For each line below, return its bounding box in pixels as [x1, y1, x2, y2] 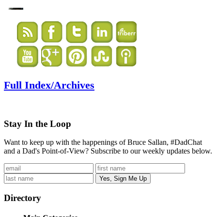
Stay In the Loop [4, 118, 71, 129]
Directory [4, 193, 41, 203]
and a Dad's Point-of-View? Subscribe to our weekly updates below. [4, 147, 212, 155]
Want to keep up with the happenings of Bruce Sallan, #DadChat [4, 138, 202, 147]
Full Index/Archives [4, 79, 94, 92]
